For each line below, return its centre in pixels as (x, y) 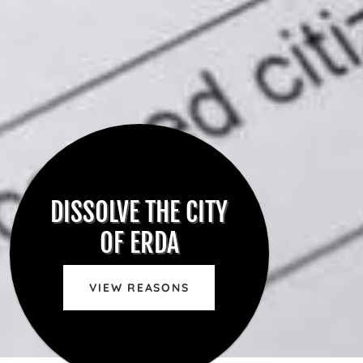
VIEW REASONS (139, 287)
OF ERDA (139, 243)
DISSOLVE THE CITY (139, 212)
